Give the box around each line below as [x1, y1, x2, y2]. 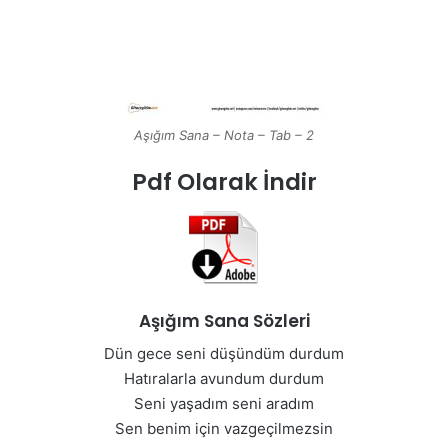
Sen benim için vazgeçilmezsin [115, 419, 333, 439]
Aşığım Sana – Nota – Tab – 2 [134, 127, 314, 144]
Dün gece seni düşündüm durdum [104, 344, 344, 364]
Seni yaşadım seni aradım [134, 394, 314, 414]
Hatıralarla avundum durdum [124, 369, 324, 389]
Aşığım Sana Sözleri [138, 308, 310, 333]
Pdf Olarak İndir [131, 166, 317, 199]
